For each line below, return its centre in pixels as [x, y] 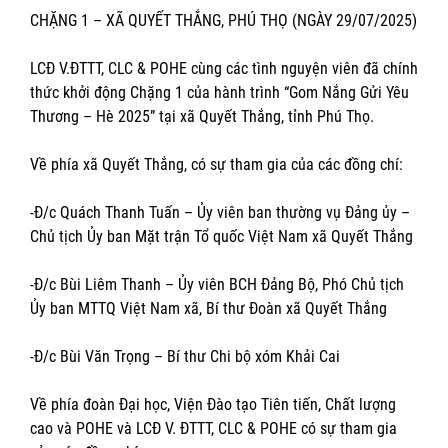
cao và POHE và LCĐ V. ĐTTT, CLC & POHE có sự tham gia [213, 428]
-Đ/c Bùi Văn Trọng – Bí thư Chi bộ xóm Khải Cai [185, 356]
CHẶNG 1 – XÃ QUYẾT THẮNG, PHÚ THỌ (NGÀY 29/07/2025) [223, 20]
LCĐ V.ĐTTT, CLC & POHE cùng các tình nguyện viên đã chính [224, 68]
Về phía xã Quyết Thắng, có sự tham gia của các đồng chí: [216, 164]
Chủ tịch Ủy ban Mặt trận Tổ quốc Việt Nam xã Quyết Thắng [221, 236]
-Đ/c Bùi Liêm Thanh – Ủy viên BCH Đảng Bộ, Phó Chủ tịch [217, 284]
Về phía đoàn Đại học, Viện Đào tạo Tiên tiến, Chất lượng [213, 404]
